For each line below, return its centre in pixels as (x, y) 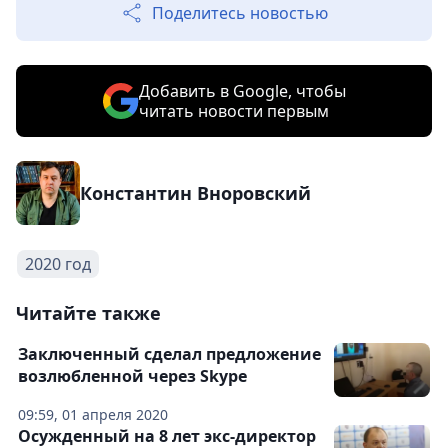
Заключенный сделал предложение (169, 354)
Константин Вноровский (195, 193)
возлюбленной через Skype (132, 376)
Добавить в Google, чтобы (242, 91)
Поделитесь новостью (240, 13)
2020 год (58, 264)
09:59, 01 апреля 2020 (93, 415)
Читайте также (88, 313)
